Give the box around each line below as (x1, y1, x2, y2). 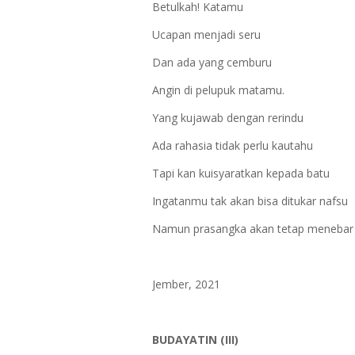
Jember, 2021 (152, 277, 220, 292)
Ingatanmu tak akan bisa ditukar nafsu (152, 193, 348, 208)
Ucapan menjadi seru (152, 27, 261, 42)
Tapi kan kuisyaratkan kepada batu (152, 166, 333, 181)
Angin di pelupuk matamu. (152, 82, 284, 97)
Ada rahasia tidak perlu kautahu (152, 138, 313, 153)
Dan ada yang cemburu (152, 55, 272, 70)
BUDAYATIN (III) (152, 332, 239, 347)
